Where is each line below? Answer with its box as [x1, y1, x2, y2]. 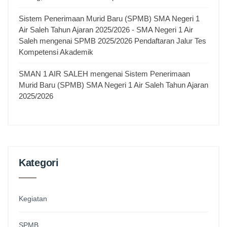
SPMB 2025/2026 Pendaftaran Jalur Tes [74, 36, 206, 46]
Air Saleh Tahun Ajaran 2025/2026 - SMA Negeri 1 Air [19, 25, 193, 34]
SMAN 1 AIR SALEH [19, 69, 88, 79]
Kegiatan [19, 195, 47, 203]
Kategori [19, 157, 59, 169]
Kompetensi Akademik [19, 48, 93, 57]
